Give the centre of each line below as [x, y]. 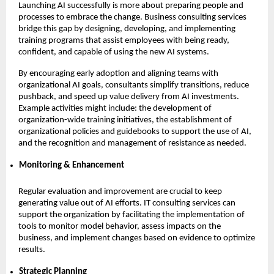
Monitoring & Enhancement [72, 165]
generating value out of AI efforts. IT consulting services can [127, 203]
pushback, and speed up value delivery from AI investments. [129, 97]
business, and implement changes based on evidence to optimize [137, 238]
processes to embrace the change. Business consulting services [132, 17]
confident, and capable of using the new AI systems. [114, 52]
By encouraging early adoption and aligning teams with [118, 73]
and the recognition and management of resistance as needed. [132, 143]
